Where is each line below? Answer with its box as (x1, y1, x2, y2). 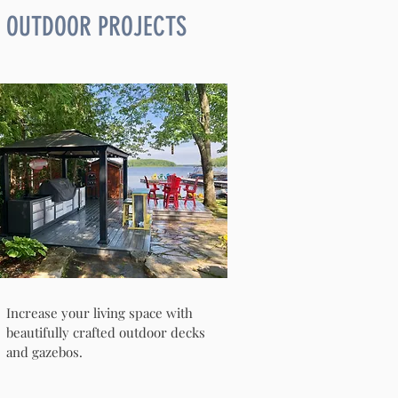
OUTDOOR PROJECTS (6, 11, 187, 43)
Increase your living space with (6, 304, 193, 322)
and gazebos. (6, 343, 86, 361)
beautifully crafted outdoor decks (6, 323, 205, 341)
